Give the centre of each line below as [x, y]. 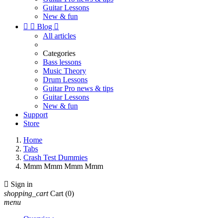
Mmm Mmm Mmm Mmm [63, 166]
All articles [59, 36]
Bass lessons [62, 62]
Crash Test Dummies [55, 157]
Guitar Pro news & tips [78, 88]
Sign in [22, 184]
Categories [59, 53]
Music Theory [64, 71]
